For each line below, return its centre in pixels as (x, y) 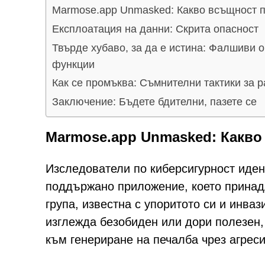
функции (73, 64)
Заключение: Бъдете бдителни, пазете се (154, 101)
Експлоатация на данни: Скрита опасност (155, 29)
